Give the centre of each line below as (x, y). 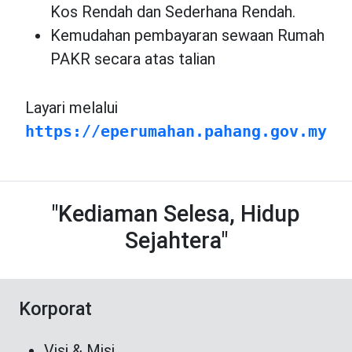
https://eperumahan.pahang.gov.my (176, 131)
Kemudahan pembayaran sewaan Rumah (187, 35)
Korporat (55, 308)
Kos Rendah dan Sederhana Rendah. (173, 11)
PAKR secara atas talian (133, 59)
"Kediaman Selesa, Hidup (176, 213)
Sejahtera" (176, 240)
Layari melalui (75, 107)
